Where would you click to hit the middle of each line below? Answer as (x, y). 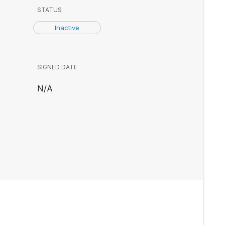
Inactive (67, 28)
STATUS (49, 10)
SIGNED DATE (57, 67)
